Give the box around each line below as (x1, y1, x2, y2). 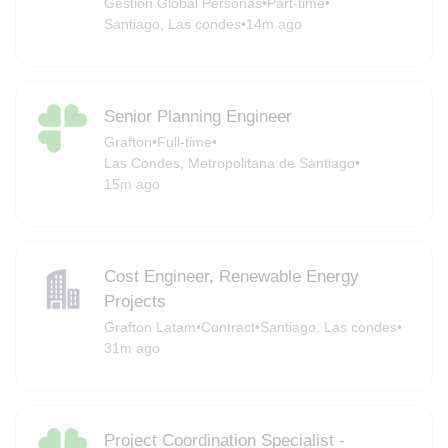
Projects (103, 291, 166, 311)
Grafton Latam (103, 318, 196, 335)
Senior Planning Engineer (103, 106, 292, 126)
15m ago (103, 175, 160, 192)
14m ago (245, 15, 302, 32)
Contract (200, 318, 255, 335)
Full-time (156, 133, 212, 150)
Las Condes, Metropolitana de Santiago (103, 154, 355, 171)
